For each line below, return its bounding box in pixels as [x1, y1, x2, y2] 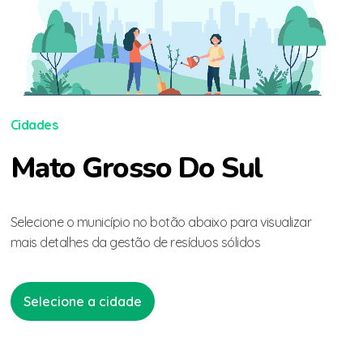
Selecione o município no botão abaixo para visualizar [10, 214, 312, 231]
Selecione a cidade [23, 293, 142, 310]
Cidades [10, 116, 58, 133]
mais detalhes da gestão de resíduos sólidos [10, 234, 261, 251]
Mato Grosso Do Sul [10, 147, 263, 187]
